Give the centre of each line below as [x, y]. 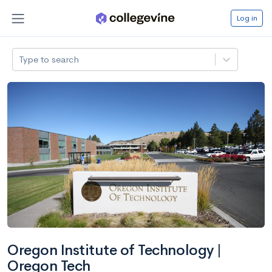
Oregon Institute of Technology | [114, 250]
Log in [247, 18]
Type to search [49, 59]
